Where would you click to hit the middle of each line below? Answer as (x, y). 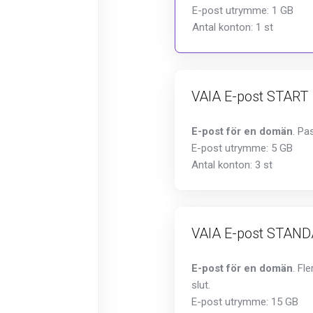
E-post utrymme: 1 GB (243, 10)
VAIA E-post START (250, 96)
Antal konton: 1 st (233, 27)
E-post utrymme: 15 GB (245, 302)
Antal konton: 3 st (232, 165)
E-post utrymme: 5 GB (242, 148)
